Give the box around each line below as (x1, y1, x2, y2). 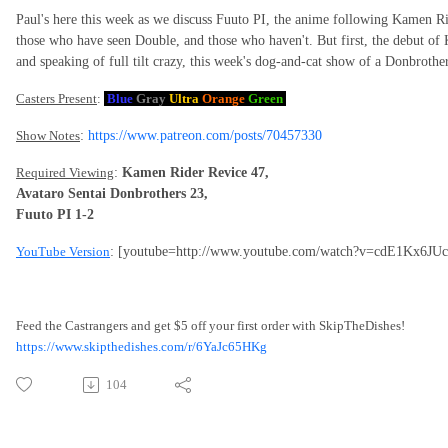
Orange (202, 91, 245, 107)
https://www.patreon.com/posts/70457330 (88, 128, 322, 144)
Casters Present (16, 91, 97, 107)
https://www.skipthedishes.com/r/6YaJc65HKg (16, 339, 267, 355)
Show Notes (16, 128, 80, 144)
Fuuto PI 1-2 (16, 207, 98, 223)
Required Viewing (16, 165, 114, 181)
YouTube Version (16, 244, 110, 260)
